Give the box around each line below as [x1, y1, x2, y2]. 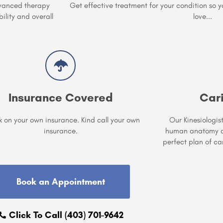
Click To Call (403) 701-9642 [9, 209, 124, 221]
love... [193, 11, 212, 21]
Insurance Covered [8, 90, 113, 105]
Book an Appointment [16, 176, 105, 187]
